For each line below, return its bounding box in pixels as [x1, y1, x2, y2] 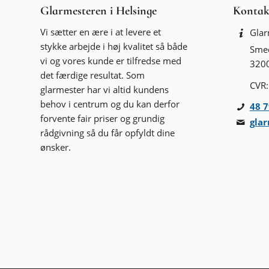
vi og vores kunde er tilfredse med [40, 55, 182, 67]
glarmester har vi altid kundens [40, 83, 169, 96]
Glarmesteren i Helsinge [40, 3, 157, 18]
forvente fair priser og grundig [40, 112, 165, 125]
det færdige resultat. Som [40, 69, 145, 82]
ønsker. [40, 141, 71, 154]
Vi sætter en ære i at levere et [40, 26, 162, 38]
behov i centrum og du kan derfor [40, 98, 180, 110]
